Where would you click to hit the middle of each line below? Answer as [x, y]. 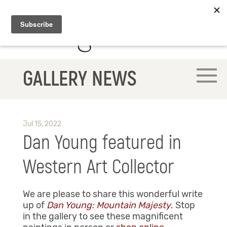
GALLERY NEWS [80, 80]
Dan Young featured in [102, 143]
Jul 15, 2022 [42, 124]
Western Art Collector [98, 167]
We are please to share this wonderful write [112, 194]
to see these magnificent [131, 217]
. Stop [183, 205]
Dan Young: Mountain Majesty [108, 205]
